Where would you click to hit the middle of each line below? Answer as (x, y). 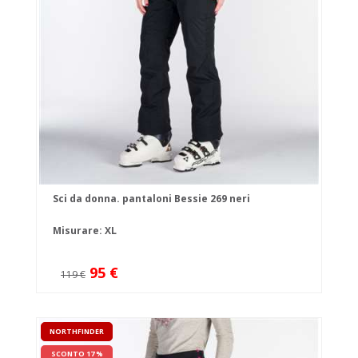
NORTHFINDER (77, 332)
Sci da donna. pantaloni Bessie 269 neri (151, 199)
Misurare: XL (85, 231)
